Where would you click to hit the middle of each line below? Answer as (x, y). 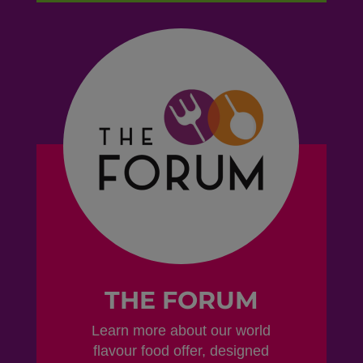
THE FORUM (181, 300)
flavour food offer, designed (181, 351)
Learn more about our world (181, 331)
